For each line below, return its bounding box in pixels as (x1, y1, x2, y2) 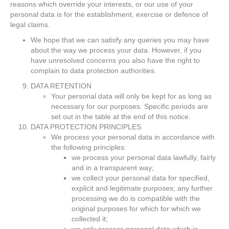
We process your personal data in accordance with (51, 133, 215, 141)
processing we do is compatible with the (72, 194, 200, 202)
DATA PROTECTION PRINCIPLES (31, 123, 141, 131)
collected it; (72, 215, 108, 223)
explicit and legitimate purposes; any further (72, 184, 213, 192)
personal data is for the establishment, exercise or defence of (10, 10, 208, 18)
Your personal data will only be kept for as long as (51, 92, 212, 100)
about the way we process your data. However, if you (31, 46, 201, 54)
